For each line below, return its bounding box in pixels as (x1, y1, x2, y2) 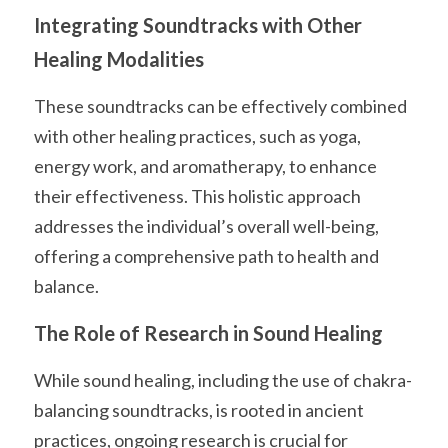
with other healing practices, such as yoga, (34, 125, 361, 147)
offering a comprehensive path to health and (34, 245, 379, 267)
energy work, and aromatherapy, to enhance (34, 155, 377, 177)
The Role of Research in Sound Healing (34, 321, 383, 345)
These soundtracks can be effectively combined (34, 95, 407, 117)
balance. (34, 275, 99, 297)
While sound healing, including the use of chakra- (34, 369, 412, 391)
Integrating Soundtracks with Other (34, 13, 362, 37)
